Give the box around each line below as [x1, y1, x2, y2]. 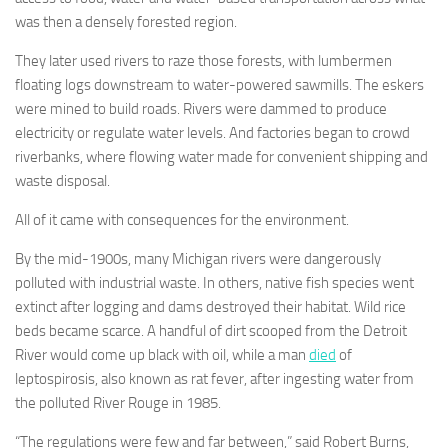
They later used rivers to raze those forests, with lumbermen [15, 52, 392, 71]
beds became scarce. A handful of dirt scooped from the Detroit [15, 322, 407, 341]
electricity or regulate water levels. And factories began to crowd [15, 124, 410, 143]
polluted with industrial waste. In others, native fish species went [15, 274, 414, 293]
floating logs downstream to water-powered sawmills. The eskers [15, 76, 424, 95]
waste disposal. [15, 172, 110, 191]
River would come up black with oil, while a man [15, 346, 309, 365]
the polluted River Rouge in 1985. [15, 394, 221, 413]
